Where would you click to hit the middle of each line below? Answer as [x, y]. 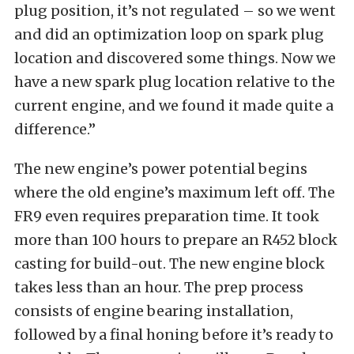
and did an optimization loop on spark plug [169, 34]
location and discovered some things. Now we [175, 58]
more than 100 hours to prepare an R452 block [176, 240]
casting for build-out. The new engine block [169, 264]
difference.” [55, 129]
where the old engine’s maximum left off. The [175, 192]
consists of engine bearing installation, [154, 311]
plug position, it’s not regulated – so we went [175, 11]
